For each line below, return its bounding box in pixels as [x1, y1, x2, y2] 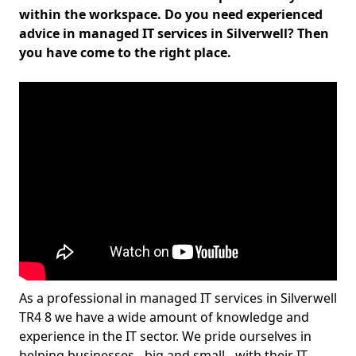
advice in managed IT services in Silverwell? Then [19, 25, 329, 42]
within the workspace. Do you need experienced [19, 6, 323, 23]
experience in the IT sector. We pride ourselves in [19, 327, 311, 345]
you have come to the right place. [19, 44, 231, 61]
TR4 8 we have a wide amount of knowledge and [19, 308, 309, 326]
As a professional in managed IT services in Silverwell [19, 289, 337, 307]
